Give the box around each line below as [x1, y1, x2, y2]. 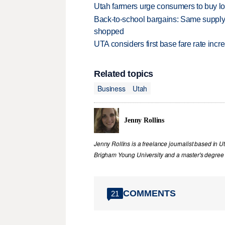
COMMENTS [123, 188, 176, 198]
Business [97, 83, 126, 93]
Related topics [94, 69, 154, 79]
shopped [94, 27, 124, 36]
